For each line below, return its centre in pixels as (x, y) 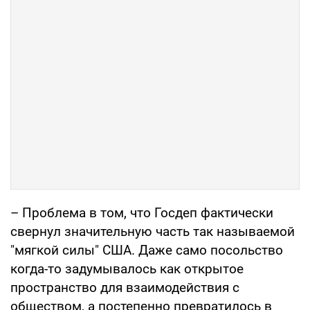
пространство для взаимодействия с (125, 288)
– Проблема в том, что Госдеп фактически (142, 213)
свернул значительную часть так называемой (153, 232)
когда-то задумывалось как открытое (127, 269)
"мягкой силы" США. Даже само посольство (147, 250)
